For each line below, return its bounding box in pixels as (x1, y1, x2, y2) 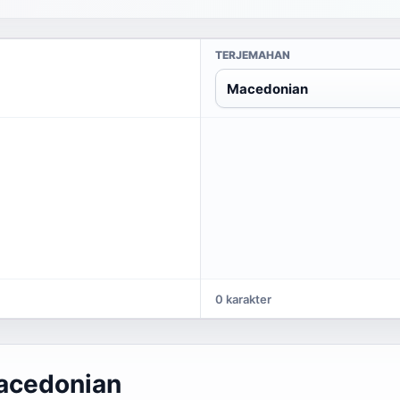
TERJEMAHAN (215, 48, 290, 62)
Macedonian (227, 79, 308, 97)
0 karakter (215, 291, 271, 306)
